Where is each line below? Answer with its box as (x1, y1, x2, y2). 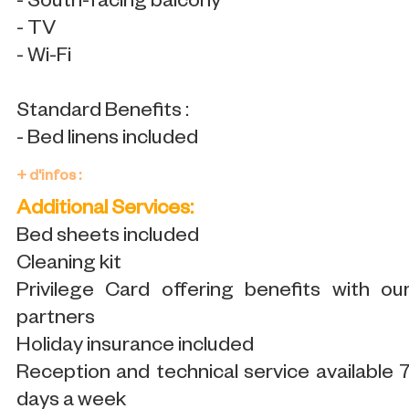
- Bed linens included (16, 128, 198, 152)
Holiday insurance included (16, 335, 254, 359)
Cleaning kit (16, 253, 121, 277)
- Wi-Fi (16, 46, 71, 69)
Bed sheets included (16, 225, 199, 249)
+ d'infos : (16, 169, 81, 186)
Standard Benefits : (16, 100, 189, 124)
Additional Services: (16, 198, 194, 222)
